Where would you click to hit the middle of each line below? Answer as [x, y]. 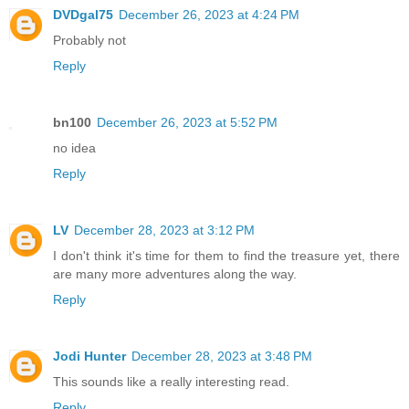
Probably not [89, 40]
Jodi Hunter [89, 356]
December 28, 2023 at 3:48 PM [222, 356]
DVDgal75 [83, 14]
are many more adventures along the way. [175, 273]
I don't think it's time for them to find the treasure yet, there [226, 255]
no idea [74, 147]
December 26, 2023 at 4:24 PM [209, 14]
